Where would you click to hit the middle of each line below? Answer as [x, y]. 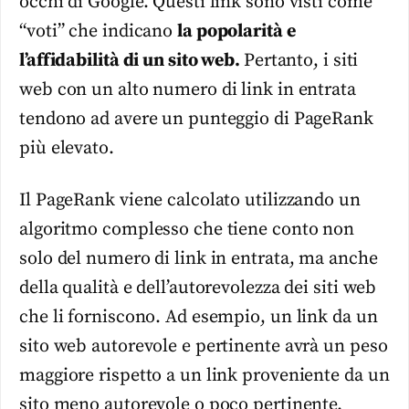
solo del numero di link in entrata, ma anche [199, 258]
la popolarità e [236, 32]
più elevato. [67, 149]
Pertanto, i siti [301, 61]
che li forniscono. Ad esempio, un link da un [199, 317]
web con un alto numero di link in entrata [188, 90]
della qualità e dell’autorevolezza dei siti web [198, 288]
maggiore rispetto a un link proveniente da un [204, 375]
